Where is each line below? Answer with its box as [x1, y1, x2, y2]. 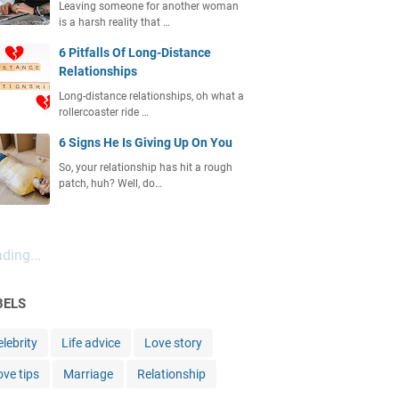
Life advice [61, 336, 120, 350]
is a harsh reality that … [59, 16, 170, 28]
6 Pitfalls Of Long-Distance [59, 45, 211, 60]
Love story [144, 336, 202, 350]
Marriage [63, 367, 113, 381]
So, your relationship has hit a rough [59, 161, 232, 174]
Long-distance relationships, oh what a [59, 90, 244, 102]
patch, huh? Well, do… [59, 177, 162, 190]
